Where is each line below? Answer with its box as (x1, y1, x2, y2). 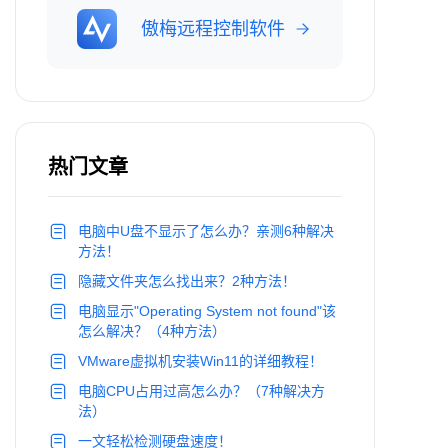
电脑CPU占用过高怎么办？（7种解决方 (78, 383, 325, 400)
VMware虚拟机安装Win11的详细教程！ (78, 353, 323, 370)
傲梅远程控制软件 (141, 19, 285, 40)
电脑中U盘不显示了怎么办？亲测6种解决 (78, 223, 334, 240)
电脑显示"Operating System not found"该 (78, 303, 336, 320)
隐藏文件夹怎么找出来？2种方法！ (78, 273, 296, 290)
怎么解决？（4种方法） (78, 323, 226, 340)
